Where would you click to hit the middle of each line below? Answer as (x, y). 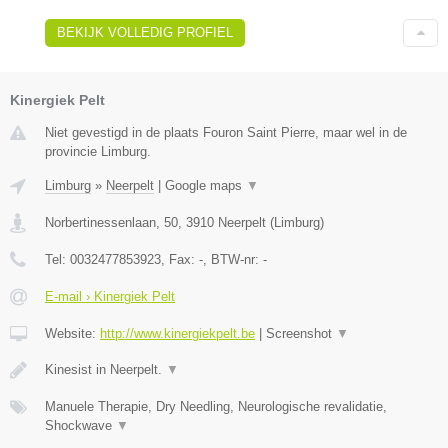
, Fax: (180, 260)
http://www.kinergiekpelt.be (177, 334)
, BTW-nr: (233, 260)
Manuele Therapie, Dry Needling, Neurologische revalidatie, (216, 407)
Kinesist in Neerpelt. (105, 370)
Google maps (205, 186)
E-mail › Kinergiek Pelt (110, 297)
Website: (72, 334)
